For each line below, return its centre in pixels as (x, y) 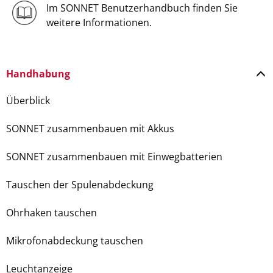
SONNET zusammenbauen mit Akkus (90, 129)
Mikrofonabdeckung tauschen (75, 241)
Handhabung (38, 74)
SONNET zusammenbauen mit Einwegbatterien (114, 157)
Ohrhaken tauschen (51, 213)
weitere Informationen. (99, 23)
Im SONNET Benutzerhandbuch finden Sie (142, 8)
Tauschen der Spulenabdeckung (80, 185)
